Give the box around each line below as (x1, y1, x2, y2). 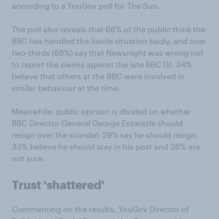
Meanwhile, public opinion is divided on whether (12, 107, 191, 116)
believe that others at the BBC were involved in (12, 71, 185, 81)
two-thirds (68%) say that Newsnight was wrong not (12, 48, 203, 57)
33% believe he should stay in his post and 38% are (12, 142, 200, 151)
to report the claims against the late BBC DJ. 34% (12, 60, 192, 69)
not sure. (12, 153, 45, 163)
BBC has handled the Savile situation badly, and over (12, 36, 206, 45)
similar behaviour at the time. (12, 83, 120, 92)
